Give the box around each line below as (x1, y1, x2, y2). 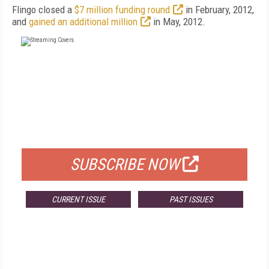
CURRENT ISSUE (51, 195, 105, 204)
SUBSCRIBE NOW (70, 155, 180, 174)
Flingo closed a (12, 4, 74, 16)
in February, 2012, (183, 4, 254, 16)
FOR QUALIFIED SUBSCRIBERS (74, 127, 195, 139)
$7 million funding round (74, 4, 170, 16)
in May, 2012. (151, 16, 205, 28)
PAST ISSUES (169, 195, 213, 204)
